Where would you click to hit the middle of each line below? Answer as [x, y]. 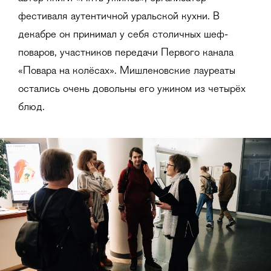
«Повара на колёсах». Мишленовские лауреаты [127, 71]
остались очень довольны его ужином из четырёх [132, 90]
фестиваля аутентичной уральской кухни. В [119, 17]
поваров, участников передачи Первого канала [126, 53]
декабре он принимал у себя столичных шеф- [123, 35]
